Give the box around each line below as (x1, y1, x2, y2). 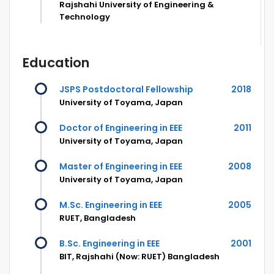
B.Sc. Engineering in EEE (59, 237, 160, 250)
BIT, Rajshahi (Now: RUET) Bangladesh (59, 250, 220, 262)
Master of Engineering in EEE (59, 160, 182, 172)
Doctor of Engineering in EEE (59, 121, 182, 134)
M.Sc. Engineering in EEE (59, 198, 162, 211)
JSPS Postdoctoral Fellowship (59, 83, 193, 95)
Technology (59, 10, 110, 23)
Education (23, 53, 89, 72)
